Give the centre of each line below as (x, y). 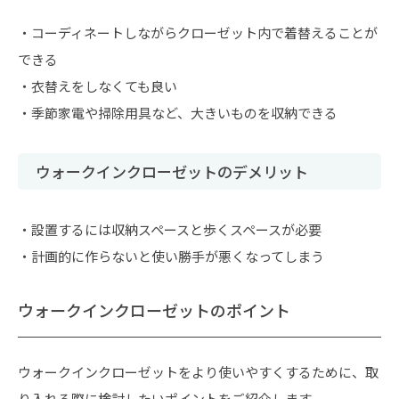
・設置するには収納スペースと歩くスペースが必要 (170, 229)
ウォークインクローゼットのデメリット (172, 171)
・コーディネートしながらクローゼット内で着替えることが (198, 33)
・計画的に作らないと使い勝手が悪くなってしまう (171, 256)
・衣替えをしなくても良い (98, 86)
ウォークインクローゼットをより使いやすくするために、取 (198, 372)
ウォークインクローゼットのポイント (154, 310)
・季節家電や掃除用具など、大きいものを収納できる (178, 113)
